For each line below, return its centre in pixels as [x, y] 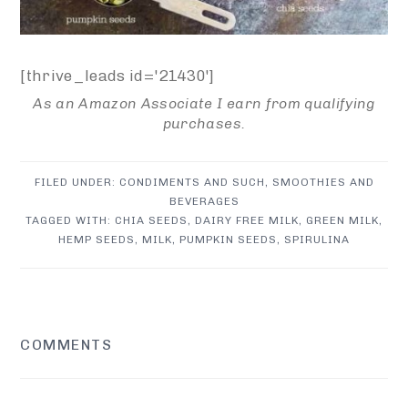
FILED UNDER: [76, 182]
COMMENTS [66, 344]
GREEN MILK [342, 220]
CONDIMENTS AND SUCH [192, 182]
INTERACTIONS [125, 369]
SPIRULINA [317, 239]
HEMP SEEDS [97, 239]
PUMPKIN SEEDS [228, 239]
